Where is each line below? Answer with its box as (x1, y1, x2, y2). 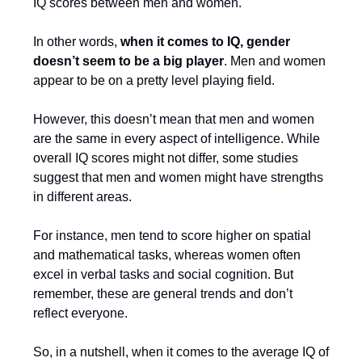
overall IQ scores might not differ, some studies (33, 151, 298, 165)
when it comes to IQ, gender (120, 35, 290, 48)
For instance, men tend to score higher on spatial (33, 229, 311, 242)
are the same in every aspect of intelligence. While (33, 132, 320, 145)
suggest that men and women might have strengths (33, 170, 323, 184)
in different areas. (33, 190, 132, 204)
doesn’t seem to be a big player (33, 54, 224, 68)
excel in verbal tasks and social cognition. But (33, 267, 293, 281)
